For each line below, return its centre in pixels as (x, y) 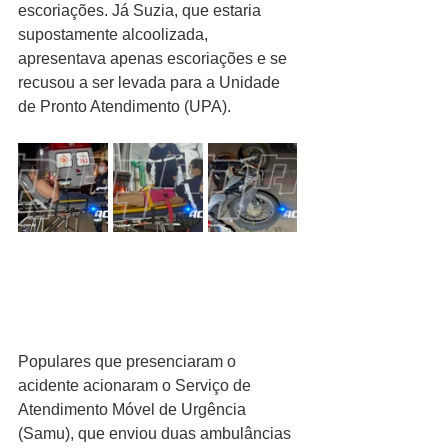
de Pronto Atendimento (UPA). (124, 106)
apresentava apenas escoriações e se (154, 58)
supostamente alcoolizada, (115, 34)
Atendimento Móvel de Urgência (134, 409)
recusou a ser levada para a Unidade (151, 82)
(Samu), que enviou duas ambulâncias (156, 433)
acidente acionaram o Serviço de (136, 385)
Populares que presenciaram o (129, 361)
